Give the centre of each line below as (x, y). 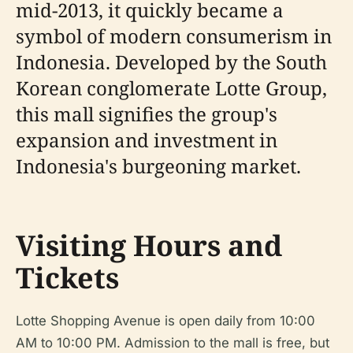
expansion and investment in (147, 140)
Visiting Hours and (149, 245)
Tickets (67, 278)
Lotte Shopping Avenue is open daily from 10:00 (165, 321)
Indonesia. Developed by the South (171, 62)
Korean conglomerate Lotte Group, (171, 88)
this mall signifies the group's (147, 114)
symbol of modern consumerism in (174, 36)
